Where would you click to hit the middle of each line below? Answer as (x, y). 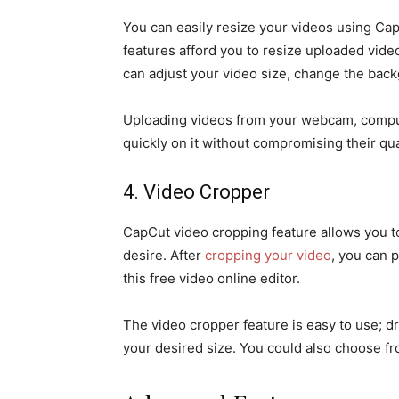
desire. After (164, 255)
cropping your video (268, 255)
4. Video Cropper (196, 192)
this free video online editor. (212, 278)
